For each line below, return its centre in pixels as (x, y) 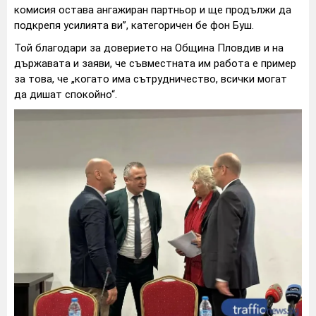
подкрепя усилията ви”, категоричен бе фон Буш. (134, 26)
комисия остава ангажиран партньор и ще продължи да (153, 10)
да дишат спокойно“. (66, 95)
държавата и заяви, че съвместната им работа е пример (155, 64)
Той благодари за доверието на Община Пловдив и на (149, 48)
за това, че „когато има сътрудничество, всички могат (151, 79)
